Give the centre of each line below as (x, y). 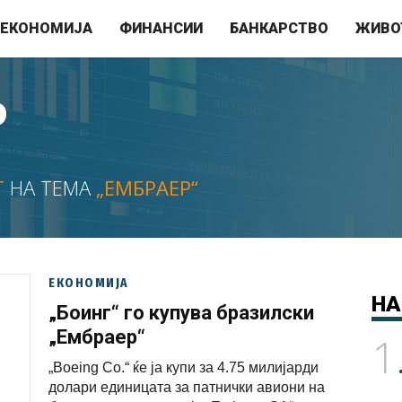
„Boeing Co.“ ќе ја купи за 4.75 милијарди (184, 367)
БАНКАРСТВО (279, 28)
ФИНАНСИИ (161, 28)
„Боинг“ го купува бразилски (181, 313)
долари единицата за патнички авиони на (187, 387)
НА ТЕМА (50, 188)
